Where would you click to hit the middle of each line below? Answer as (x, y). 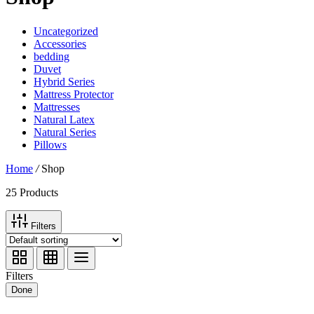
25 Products (32, 192)
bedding (52, 56)
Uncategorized (66, 31)
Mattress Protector (74, 94)
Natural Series (65, 132)
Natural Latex (64, 119)
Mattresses (57, 107)
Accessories (60, 43)
